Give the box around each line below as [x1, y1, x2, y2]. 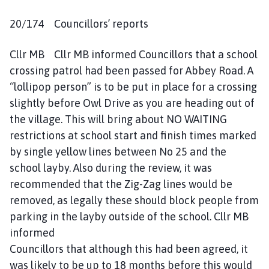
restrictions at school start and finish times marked [10, 128, 256, 142]
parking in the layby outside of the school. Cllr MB [10, 210, 249, 223]
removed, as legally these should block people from [10, 193, 259, 207]
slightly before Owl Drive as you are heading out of [10, 96, 255, 109]
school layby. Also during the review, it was [10, 161, 212, 174]
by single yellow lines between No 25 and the [10, 145, 226, 158]
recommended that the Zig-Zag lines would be [10, 177, 232, 190]
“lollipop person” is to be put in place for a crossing [10, 80, 257, 93]
